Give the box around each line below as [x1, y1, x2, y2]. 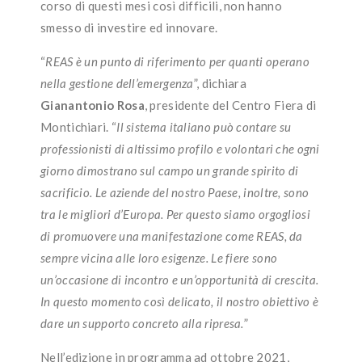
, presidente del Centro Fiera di [144, 97, 317, 112]
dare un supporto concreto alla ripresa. [40, 315, 244, 330]
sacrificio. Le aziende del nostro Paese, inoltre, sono [40, 184, 309, 200]
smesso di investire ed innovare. [40, 19, 218, 35]
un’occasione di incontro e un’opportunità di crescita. [40, 271, 319, 287]
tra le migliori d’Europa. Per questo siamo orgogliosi [40, 206, 310, 221]
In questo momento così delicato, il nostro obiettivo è [40, 293, 319, 309]
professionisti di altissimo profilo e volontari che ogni [40, 141, 320, 156]
